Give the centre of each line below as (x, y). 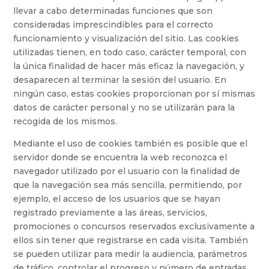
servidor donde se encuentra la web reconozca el (120, 158)
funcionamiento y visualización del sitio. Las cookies (126, 39)
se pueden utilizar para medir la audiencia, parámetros (131, 254)
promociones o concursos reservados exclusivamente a (134, 227)
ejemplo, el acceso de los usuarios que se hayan (117, 199)
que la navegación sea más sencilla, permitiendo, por (128, 185)
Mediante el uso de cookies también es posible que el (131, 144)
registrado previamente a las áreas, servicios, (110, 213)
